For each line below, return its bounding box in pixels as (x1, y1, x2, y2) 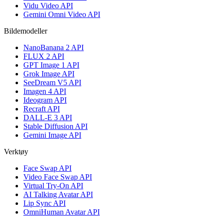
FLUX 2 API (23, 52, 64, 60)
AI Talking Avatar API (23, 190, 93, 199)
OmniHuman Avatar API (23, 207, 100, 216)
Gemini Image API (23, 130, 81, 139)
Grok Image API (23, 69, 74, 78)
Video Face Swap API (23, 172, 92, 181)
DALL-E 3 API (23, 113, 72, 122)
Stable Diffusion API (23, 122, 88, 130)
